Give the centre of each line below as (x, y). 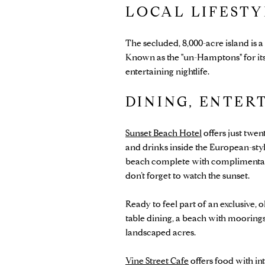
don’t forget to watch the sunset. (188, 175)
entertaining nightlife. (167, 71)
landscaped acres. (161, 232)
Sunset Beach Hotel (164, 133)
